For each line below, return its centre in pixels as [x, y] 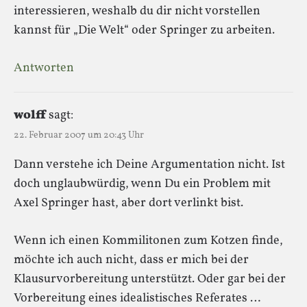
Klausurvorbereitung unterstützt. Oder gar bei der [150, 279]
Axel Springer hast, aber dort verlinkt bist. [128, 203]
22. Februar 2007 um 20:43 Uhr [79, 135]
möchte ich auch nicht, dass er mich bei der [131, 260]
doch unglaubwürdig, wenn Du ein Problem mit [142, 184]
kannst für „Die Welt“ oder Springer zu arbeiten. [144, 30]
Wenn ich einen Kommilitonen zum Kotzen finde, [148, 241]
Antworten [44, 68]
